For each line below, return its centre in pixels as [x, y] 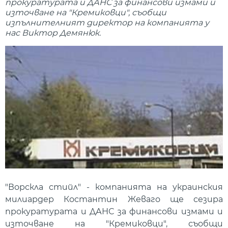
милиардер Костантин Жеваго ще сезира [114, 199]
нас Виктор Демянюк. [53, 33]
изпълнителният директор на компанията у [107, 23]
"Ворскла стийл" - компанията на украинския [114, 187]
